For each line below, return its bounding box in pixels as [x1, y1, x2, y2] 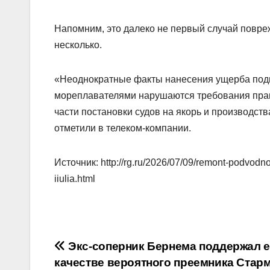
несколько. [54, 39, 102, 50]
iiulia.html [54, 173, 95, 184]
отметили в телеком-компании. [54, 122, 191, 133]
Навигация [54, 238, 158, 262]
